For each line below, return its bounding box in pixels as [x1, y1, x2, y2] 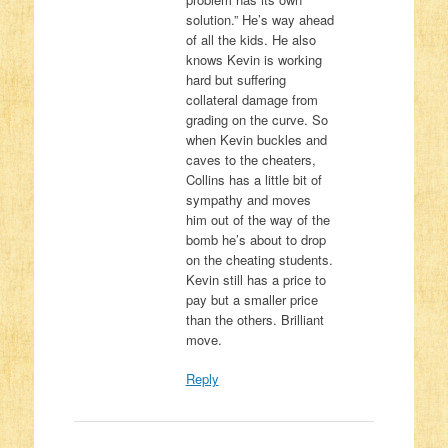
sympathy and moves [185, 189, 311, 209]
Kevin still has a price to [185, 269, 326, 289]
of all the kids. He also [185, 29, 316, 49]
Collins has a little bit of [185, 169, 322, 189]
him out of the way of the [185, 209, 330, 229]
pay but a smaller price [185, 289, 318, 309]
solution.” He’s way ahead [185, 9, 334, 29]
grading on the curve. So [185, 109, 328, 129]
